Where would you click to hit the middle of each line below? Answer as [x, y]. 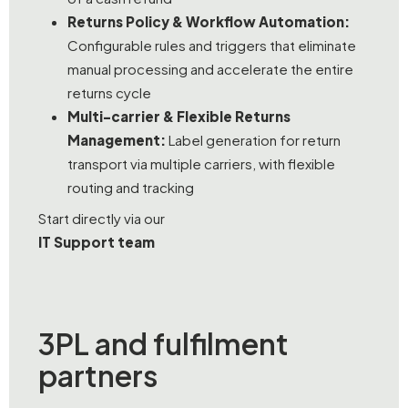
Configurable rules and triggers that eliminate [212, 46]
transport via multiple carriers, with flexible [201, 164]
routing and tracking [131, 188]
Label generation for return [253, 140]
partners [98, 375]
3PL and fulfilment [163, 343]
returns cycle [109, 93]
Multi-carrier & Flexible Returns [179, 117]
